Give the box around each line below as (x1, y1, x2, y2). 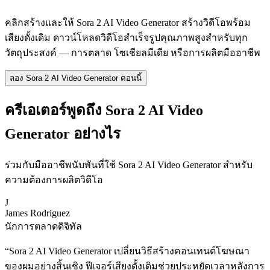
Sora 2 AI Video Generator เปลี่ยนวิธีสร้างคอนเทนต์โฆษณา (9, 245, 250, 256)
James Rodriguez (5, 207, 70, 218)
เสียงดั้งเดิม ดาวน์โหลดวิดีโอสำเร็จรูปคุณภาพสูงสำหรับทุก (5, 32, 248, 43)
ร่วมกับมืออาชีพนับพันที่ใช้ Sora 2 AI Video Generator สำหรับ (5, 159, 253, 170)
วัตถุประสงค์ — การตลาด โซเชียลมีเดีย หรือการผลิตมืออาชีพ (5, 47, 260, 58)
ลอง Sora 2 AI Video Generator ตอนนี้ (10, 73, 142, 83)
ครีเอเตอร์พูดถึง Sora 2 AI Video (5, 102, 203, 118)
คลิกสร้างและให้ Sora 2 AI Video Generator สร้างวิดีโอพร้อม (5, 17, 251, 28)
